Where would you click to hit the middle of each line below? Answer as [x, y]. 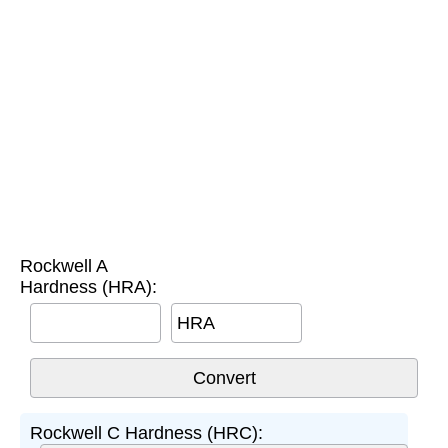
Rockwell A [63, 265]
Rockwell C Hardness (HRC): [146, 432]
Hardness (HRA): [88, 286]
